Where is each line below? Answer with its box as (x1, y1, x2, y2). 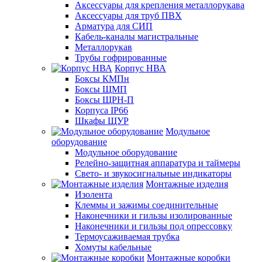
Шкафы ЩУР (75, 115, 129, 126)
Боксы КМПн (75, 73, 129, 84)
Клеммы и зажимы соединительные (75, 199, 218, 210)
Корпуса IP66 (75, 105, 128, 115)
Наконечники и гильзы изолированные (75, 210, 232, 220)
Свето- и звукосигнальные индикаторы (75, 168, 232, 178)
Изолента (75, 189, 112, 199)
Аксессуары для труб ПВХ (75, 10, 182, 20)
